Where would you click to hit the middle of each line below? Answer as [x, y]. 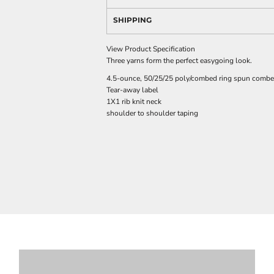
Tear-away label [132, 90]
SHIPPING [132, 20]
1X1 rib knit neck [134, 102]
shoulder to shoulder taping [152, 113]
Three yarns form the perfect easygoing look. [179, 61]
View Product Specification [151, 49]
